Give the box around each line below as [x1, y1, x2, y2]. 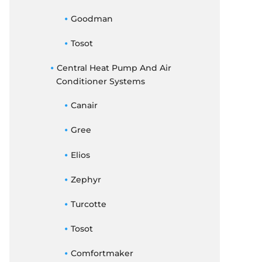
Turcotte [70, 198, 106, 209]
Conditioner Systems [56, 75, 145, 87]
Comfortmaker [70, 248, 133, 259]
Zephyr [70, 174, 101, 185]
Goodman [70, 13, 113, 24]
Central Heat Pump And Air [56, 62, 171, 73]
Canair [70, 100, 98, 111]
